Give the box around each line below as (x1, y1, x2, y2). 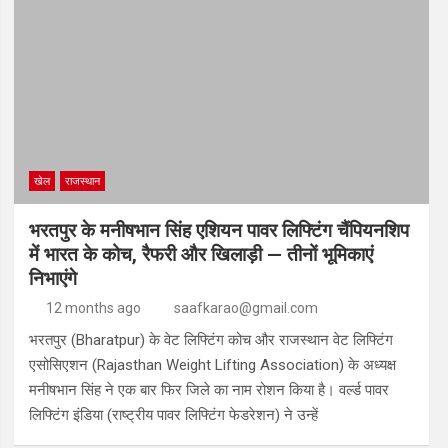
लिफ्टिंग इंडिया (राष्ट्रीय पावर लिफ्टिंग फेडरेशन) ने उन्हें (28, 405, 318, 424)
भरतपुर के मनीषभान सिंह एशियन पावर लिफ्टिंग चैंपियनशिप (28, 218, 409, 242)
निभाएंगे (28, 266, 77, 290)
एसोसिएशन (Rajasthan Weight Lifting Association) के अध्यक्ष (28, 355, 396, 374)
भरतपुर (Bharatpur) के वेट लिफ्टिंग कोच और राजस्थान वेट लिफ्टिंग (28, 330, 393, 349)
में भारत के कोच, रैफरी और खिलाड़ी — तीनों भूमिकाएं (28, 242, 373, 266)
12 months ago (46, 299, 142, 316)
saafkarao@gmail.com (173, 299, 318, 316)
